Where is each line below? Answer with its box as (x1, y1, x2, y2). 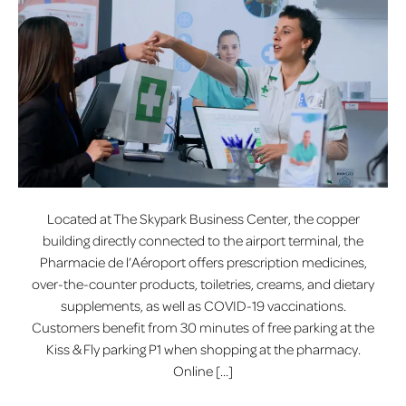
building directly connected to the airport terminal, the (43, 231, 363, 250)
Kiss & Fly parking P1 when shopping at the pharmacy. (45, 340, 361, 359)
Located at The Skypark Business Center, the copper (46, 209, 360, 228)
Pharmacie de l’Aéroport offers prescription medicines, (39, 253, 367, 272)
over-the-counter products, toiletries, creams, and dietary (32, 275, 374, 294)
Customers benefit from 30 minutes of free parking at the (32, 318, 374, 337)
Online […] (173, 362, 233, 381)
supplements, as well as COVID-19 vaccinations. (60, 296, 346, 315)
